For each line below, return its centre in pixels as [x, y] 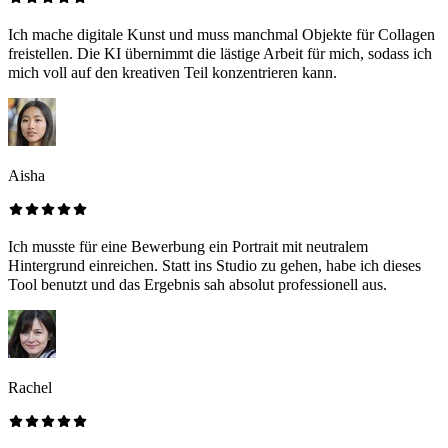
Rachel [30, 388]
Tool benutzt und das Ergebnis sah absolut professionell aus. [197, 285]
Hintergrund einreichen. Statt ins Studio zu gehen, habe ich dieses [214, 266]
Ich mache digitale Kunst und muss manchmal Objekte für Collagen [221, 35]
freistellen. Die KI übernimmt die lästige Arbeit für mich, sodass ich [220, 54]
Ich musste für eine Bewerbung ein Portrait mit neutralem [188, 247]
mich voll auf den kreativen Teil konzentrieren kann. [172, 73]
